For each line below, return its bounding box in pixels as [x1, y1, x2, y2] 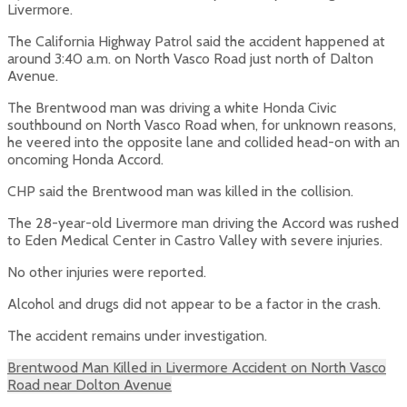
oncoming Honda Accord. [7, 151, 164, 169]
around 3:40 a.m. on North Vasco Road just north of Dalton [7, 50, 373, 68]
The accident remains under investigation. [7, 327, 267, 345]
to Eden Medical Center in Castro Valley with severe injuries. [7, 232, 382, 250]
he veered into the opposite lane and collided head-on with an [7, 134, 400, 152]
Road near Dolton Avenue [7, 376, 172, 394]
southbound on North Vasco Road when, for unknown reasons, [7, 116, 396, 134]
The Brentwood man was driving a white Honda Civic [7, 99, 336, 117]
